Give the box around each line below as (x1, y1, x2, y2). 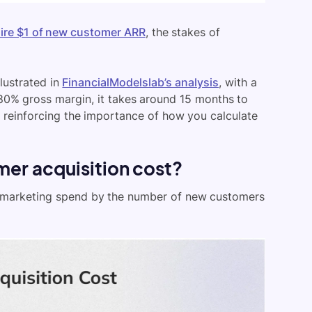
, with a (219, 75, 257, 89)
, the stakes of (145, 24, 220, 39)
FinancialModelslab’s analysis (62, 75, 219, 89)
